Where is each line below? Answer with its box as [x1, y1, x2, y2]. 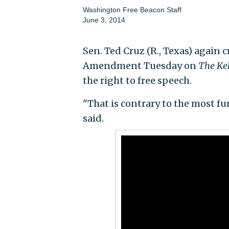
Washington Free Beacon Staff [82, 6, 181, 14]
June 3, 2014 [82, 16, 125, 25]
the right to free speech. [82, 75, 192, 87]
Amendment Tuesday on [82, 60, 198, 72]
